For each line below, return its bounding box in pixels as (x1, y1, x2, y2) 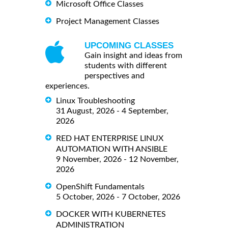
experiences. (45, 82, 90, 90)
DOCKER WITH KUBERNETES (56, 210, 166, 218)
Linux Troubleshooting (56, 96, 135, 105)
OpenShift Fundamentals (56, 182, 145, 191)
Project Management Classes (56, 17, 159, 25)
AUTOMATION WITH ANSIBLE (56, 145, 167, 153)
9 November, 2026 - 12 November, (56, 155, 179, 163)
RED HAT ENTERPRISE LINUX (56, 134, 163, 142)
